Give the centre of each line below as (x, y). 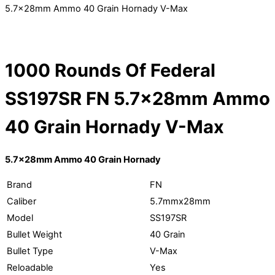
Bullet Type (30, 251)
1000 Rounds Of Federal (110, 70)
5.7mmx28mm (180, 201)
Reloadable (30, 267)
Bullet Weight (34, 234)
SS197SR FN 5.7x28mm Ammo (137, 98)
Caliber (21, 201)
